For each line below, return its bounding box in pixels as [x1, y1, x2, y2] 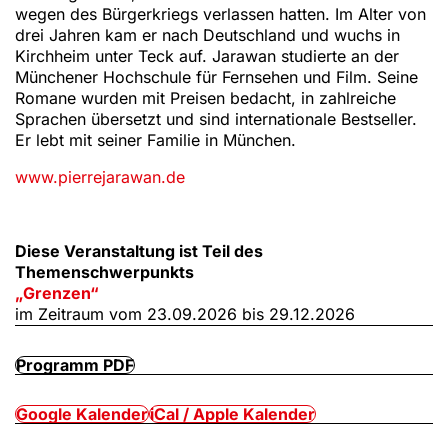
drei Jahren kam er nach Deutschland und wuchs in [15, 25, 400, 45]
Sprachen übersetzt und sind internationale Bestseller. [15, 109, 417, 129]
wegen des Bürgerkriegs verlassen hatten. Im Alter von [15, 4, 426, 24]
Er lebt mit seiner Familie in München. [15, 130, 296, 150]
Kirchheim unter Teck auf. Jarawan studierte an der [15, 46, 399, 66]
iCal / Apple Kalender [150, 404, 315, 424]
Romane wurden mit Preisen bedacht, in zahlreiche [15, 88, 396, 108]
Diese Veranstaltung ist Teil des [15, 241, 263, 261]
